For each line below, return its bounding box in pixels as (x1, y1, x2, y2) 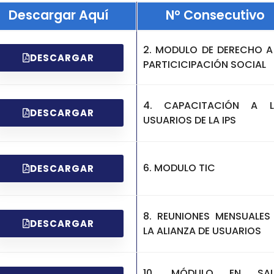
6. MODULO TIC (143, 161, 215, 176)
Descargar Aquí (8, 6, 108, 24)
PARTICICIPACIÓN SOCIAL (143, 57, 266, 72)
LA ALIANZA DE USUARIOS (143, 223, 261, 238)
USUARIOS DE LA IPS (143, 113, 236, 127)
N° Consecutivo (166, 6, 265, 24)
